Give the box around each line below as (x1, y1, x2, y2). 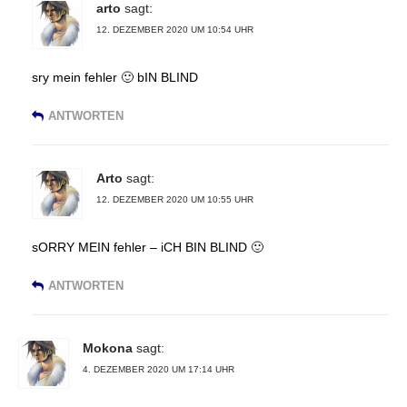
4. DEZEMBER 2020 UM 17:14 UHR (83, 363, 234, 374)
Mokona (83, 340, 133, 355)
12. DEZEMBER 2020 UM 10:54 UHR (96, 24, 253, 35)
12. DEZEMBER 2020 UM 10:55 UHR (96, 194, 253, 204)
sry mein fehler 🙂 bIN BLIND (32, 69, 198, 84)
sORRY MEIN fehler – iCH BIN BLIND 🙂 (32, 239, 263, 254)
